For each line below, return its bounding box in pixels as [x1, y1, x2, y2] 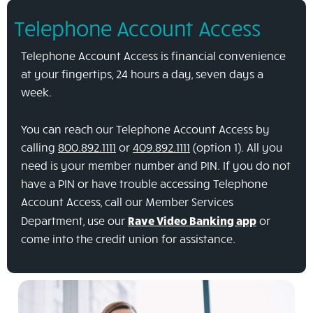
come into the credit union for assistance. [21, 231, 235, 246]
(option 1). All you [190, 139, 282, 154]
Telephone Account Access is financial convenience [21, 48, 286, 64]
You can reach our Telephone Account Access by [21, 121, 270, 136]
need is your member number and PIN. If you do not [21, 157, 291, 173]
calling [21, 139, 58, 154]
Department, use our [21, 212, 128, 228]
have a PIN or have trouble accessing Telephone [21, 175, 268, 191]
